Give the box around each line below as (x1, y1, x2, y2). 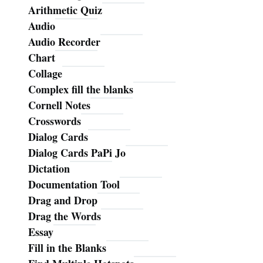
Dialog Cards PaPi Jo (28, 145, 126, 161)
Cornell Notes (28, 97, 90, 113)
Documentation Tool (28, 177, 120, 193)
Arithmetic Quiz (28, 2, 102, 18)
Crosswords (28, 113, 81, 129)
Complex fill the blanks (28, 82, 133, 97)
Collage (28, 66, 62, 82)
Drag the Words (28, 208, 101, 224)
